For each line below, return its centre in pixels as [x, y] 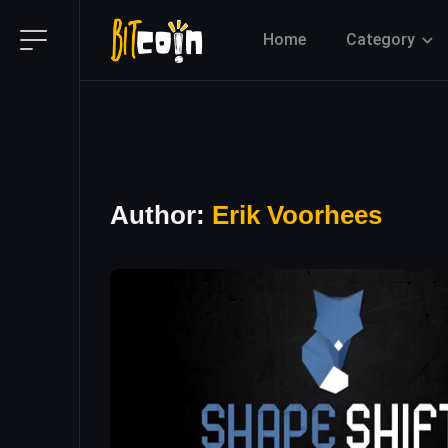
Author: [161, 215]
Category [380, 39]
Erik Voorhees [297, 215]
